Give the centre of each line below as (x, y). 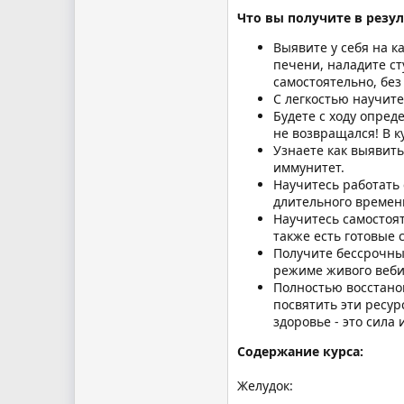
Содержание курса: (300, 351)
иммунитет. (309, 167)
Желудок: (265, 385)
